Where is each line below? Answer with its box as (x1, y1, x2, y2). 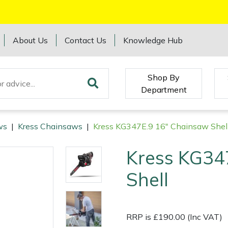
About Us (13, 35, 48, 45)
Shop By (148, 72, 180, 82)
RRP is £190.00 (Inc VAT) (126, 212, 222, 222)
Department (140, 84, 187, 95)
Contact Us (65, 35, 107, 45)
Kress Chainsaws (18, 121, 82, 132)
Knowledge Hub (123, 35, 183, 45)
